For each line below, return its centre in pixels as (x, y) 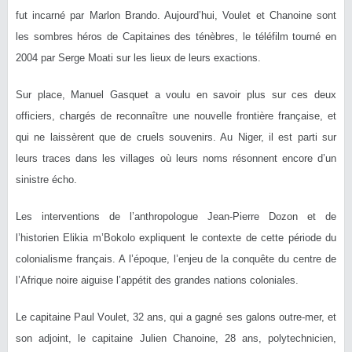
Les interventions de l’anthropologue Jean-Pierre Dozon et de (176, 216)
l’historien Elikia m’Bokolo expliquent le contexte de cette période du (176, 237)
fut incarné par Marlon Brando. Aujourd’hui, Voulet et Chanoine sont (176, 15)
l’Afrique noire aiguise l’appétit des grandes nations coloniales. (157, 280)
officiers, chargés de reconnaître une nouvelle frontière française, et (176, 115)
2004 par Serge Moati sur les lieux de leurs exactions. (138, 57)
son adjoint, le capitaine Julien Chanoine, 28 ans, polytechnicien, (176, 338)
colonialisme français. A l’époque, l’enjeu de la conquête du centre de (176, 258)
